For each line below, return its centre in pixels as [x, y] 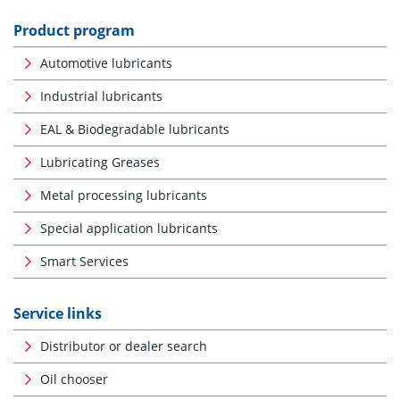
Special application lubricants [129, 228]
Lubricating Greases [100, 162]
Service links [58, 313]
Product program [74, 30]
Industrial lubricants [101, 96]
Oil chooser [74, 379]
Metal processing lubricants [124, 195]
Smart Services [84, 261]
